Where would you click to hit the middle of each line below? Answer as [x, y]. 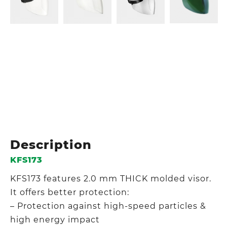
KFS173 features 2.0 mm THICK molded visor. [111, 178]
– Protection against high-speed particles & [108, 206]
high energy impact [55, 219]
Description [51, 144]
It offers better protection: [70, 192]
